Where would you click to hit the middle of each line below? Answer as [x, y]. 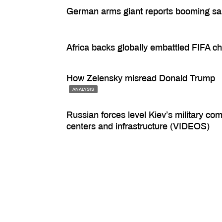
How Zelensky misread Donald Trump [141, 79]
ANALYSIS [83, 89]
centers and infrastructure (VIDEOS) [138, 126]
